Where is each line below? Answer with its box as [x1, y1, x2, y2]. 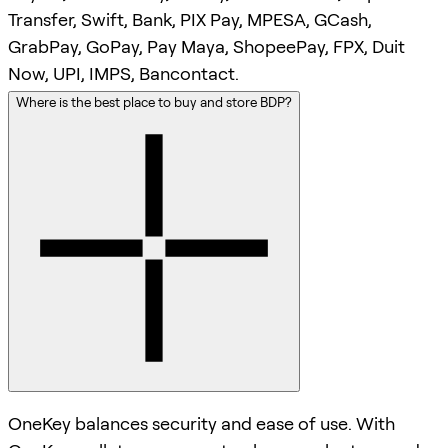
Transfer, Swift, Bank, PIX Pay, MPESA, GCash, [8, 9, 372, 31]
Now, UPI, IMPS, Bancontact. [8, 63, 239, 85]
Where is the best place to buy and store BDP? [16, 94, 292, 111]
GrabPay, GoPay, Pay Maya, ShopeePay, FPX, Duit [8, 36, 405, 58]
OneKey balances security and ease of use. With [8, 413, 395, 435]
